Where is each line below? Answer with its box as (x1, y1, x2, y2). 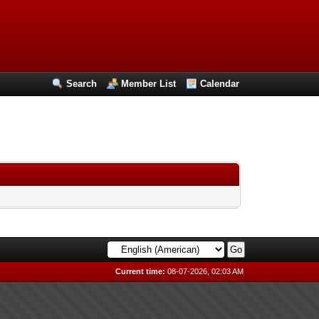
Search (66, 78, 98, 89)
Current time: (115, 267, 166, 276)
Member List (121, 78, 177, 89)
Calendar (200, 78, 240, 89)
